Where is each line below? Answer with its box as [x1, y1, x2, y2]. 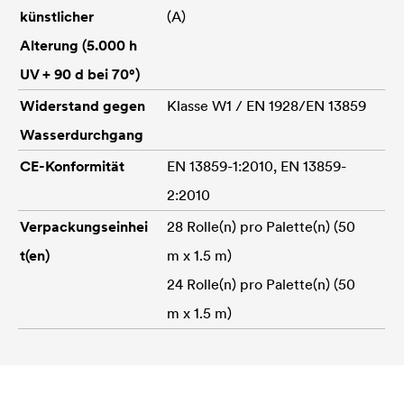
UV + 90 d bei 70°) [20, 64, 140, 83]
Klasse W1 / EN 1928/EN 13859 [167, 96, 366, 115]
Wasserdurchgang [20, 124, 143, 143]
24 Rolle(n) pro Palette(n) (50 [167, 274, 355, 293]
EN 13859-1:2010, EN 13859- [167, 156, 346, 175]
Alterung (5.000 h [20, 35, 137, 54]
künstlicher [20, 6, 94, 25]
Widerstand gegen [20, 96, 145, 115]
